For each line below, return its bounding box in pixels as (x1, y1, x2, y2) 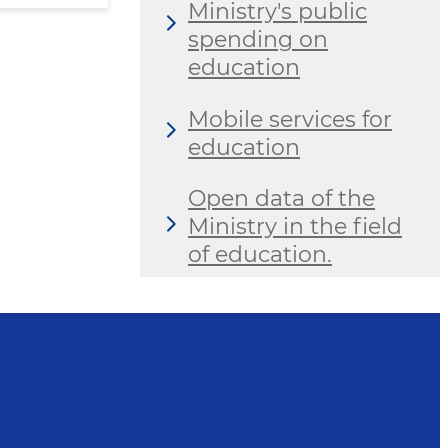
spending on (188, 26, 328, 54)
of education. (188, 241, 332, 269)
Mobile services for (188, 105, 392, 133)
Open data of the (188, 185, 375, 213)
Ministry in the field (188, 213, 402, 241)
